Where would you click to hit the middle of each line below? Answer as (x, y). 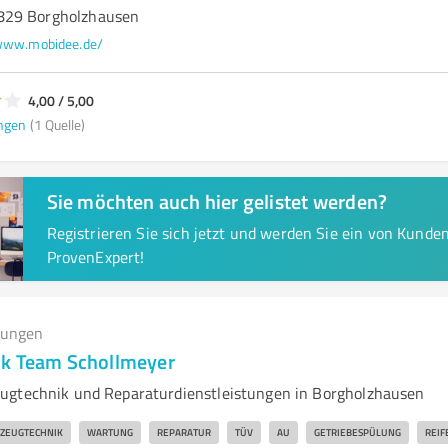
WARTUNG (109, 432)
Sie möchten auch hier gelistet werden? (217, 201)
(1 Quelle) (57, 124)
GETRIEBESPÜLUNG (357, 432)
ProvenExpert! (95, 257)
